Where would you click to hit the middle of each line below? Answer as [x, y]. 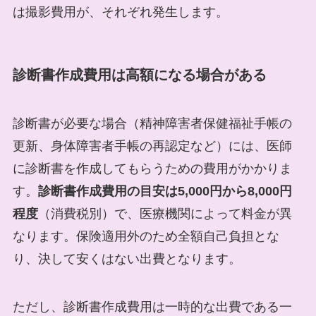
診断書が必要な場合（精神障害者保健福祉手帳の [152, 124]
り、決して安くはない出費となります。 [127, 259]
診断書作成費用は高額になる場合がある [139, 74]
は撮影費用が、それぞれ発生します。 [120, 12]
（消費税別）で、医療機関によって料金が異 [165, 214]
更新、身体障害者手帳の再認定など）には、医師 [152, 146]
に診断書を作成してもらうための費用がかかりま [152, 169]
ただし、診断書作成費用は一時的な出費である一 [152, 306]
